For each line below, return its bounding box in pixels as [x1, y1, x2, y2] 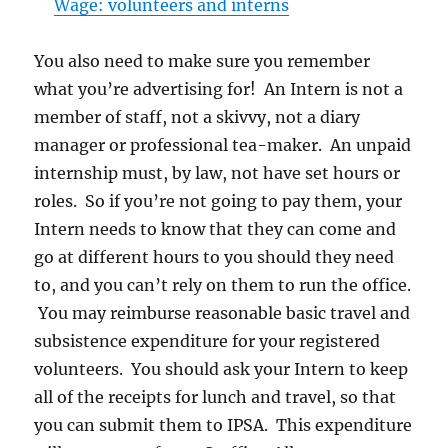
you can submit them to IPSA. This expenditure [34, 415, 413, 436]
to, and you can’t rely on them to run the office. [34, 275, 412, 296]
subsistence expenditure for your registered [34, 331, 381, 352]
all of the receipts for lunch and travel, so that [34, 387, 397, 408]
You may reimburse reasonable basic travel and [34, 303, 411, 324]
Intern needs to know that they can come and [34, 219, 397, 240]
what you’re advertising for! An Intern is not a [34, 79, 404, 100]
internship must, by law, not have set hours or [34, 163, 401, 184]
